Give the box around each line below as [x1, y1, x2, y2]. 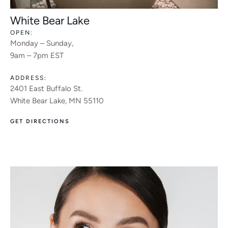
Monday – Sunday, [10, 39, 73, 48]
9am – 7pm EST [10, 51, 64, 61]
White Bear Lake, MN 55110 [10, 96, 104, 105]
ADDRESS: [10, 74, 47, 81]
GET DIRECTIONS [10, 118, 70, 125]
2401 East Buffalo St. [10, 83, 82, 93]
